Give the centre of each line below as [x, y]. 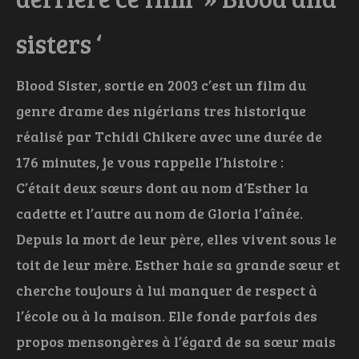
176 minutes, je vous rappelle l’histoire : [150, 162]
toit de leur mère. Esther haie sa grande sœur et [178, 265]
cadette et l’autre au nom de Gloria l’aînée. [159, 214]
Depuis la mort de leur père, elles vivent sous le [176, 239]
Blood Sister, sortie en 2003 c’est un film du [161, 85]
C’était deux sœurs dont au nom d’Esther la [162, 188]
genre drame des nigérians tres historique [161, 111]
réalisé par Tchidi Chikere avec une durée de [169, 137]
